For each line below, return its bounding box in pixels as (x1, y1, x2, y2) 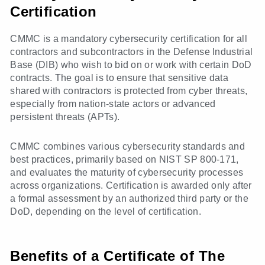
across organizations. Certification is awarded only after (10, 180, 252, 191)
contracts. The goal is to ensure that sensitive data (10, 73, 228, 83)
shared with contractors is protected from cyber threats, (10, 86, 248, 96)
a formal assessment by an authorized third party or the (10, 193, 248, 204)
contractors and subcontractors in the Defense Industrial (10, 47, 253, 57)
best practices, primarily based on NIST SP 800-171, (10, 154, 239, 165)
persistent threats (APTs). (10, 112, 120, 122)
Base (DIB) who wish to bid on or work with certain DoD (10, 60, 252, 70)
